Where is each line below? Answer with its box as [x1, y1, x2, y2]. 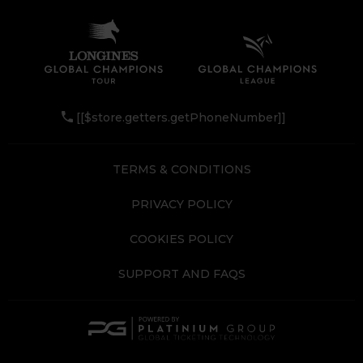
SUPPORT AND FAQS [117, 266, 246, 281]
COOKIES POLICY [130, 231, 233, 246]
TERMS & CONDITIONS [112, 161, 251, 177]
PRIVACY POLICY [130, 196, 233, 211]
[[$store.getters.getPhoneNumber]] [72, 109, 286, 125]
